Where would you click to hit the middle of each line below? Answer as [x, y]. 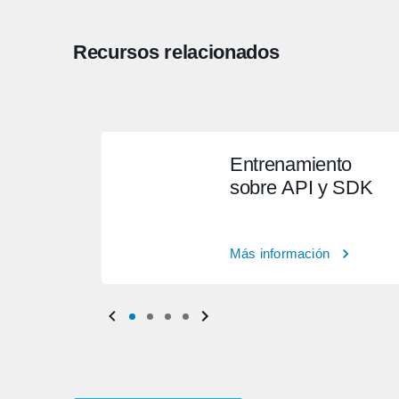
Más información [280, 254]
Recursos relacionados [176, 52]
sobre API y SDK [301, 187]
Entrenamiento [291, 164]
